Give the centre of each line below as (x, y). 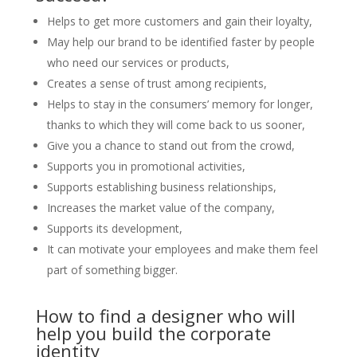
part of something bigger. (112, 270)
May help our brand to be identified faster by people (180, 42)
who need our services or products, (138, 63)
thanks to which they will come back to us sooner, (176, 125)
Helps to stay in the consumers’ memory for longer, (180, 104)
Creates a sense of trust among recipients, (157, 83)
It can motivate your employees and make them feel (182, 249)
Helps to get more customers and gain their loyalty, (179, 21)
